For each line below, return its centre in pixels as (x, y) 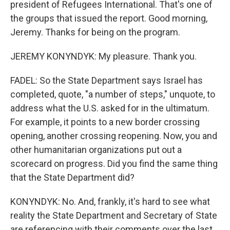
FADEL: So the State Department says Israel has (107, 81)
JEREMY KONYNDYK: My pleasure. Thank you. (103, 56)
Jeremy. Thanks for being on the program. (95, 32)
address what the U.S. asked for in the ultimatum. (110, 108)
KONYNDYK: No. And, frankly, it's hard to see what (110, 202)
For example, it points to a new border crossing (105, 122)
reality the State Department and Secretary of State (114, 216)
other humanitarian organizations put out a (96, 150)
